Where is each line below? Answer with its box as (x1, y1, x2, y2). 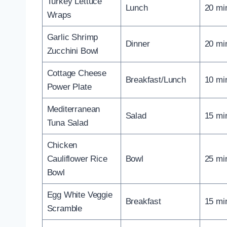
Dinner (125, 39, 150, 49)
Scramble (47, 203, 83, 213)
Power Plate (47, 82, 92, 92)
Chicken (47, 140, 78, 150)
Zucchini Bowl (47, 46, 99, 56)
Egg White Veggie (47, 190, 112, 200)
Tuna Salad (47, 118, 88, 128)
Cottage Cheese (47, 68, 107, 78)
